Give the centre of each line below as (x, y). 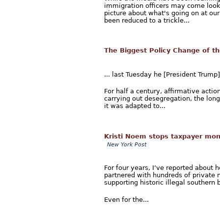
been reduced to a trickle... (147, 21)
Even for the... (126, 199)
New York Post (127, 144)
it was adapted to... (135, 106)
